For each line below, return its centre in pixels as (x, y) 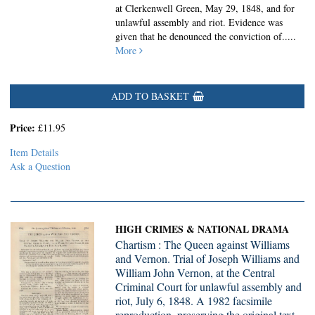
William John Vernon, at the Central (195, 272)
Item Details (34, 152)
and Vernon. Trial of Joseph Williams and (208, 258)
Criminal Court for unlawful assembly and (209, 287)
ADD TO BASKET (150, 96)
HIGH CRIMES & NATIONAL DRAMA (202, 229)
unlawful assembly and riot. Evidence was (199, 22)
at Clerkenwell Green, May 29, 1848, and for (205, 8)
